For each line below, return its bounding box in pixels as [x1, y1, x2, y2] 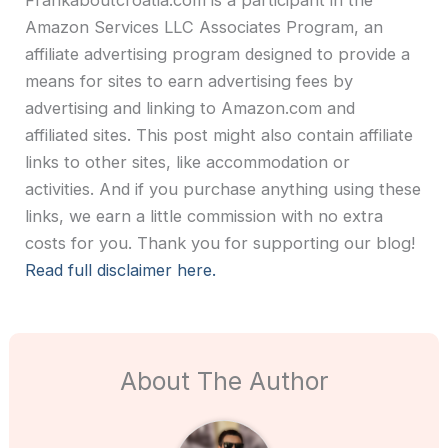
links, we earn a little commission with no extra [25, 205, 384, 226]
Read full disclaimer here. [25, 259, 217, 280]
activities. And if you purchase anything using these [25, 178, 422, 199]
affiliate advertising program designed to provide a [25, 43, 411, 64]
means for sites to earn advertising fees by [25, 70, 354, 91]
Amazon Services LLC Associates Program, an [25, 16, 384, 37]
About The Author [120, 365, 328, 396]
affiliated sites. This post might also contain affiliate [25, 124, 414, 145]
